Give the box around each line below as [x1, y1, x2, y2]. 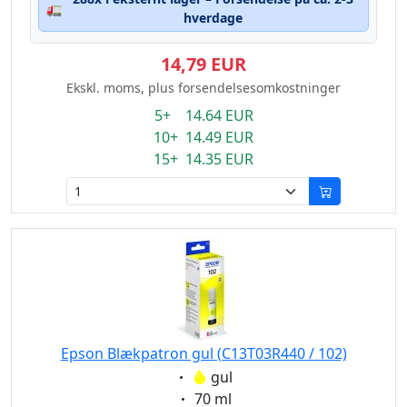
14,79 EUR [161, 52, 246, 76]
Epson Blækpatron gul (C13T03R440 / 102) [60, 343, 347, 363]
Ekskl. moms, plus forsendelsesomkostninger [66, 79, 341, 96]
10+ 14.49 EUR [154, 127, 253, 147]
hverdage [184, 9, 243, 26]
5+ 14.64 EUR [154, 105, 253, 125]
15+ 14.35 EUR [154, 149, 253, 169]
